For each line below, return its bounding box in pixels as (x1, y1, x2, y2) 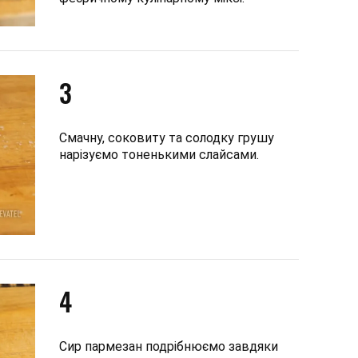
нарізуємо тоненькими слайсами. (59, 146, 259, 162)
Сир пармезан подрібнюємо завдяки (59, 338, 278, 354)
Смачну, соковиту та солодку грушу (59, 129, 274, 145)
